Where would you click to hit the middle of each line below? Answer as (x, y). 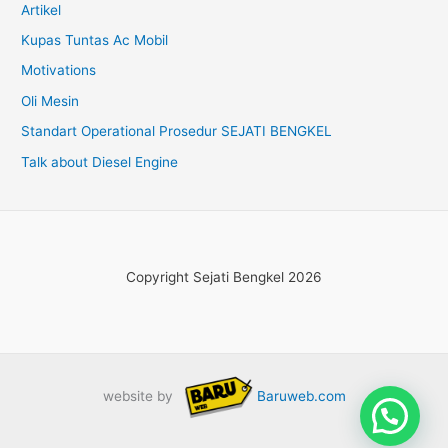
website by (139, 396)
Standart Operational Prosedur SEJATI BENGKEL (177, 131)
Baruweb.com (301, 396)
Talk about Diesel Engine (100, 161)
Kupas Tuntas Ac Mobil (95, 40)
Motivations (59, 70)
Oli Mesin (50, 100)
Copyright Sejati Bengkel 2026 (224, 276)
